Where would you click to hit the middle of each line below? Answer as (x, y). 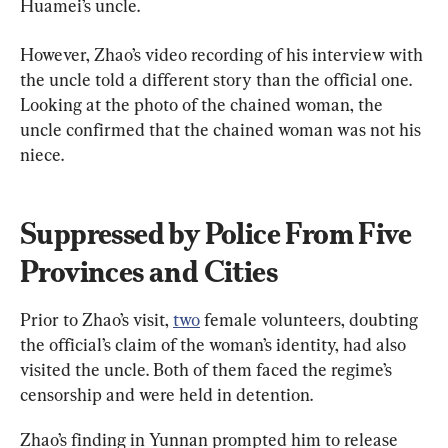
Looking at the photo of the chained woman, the (203, 104)
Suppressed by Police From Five (218, 233)
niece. (42, 154)
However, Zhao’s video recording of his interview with (223, 54)
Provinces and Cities (148, 271)
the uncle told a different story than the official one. (218, 79)
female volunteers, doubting (311, 319)
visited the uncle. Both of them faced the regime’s (208, 369)
